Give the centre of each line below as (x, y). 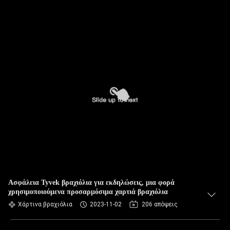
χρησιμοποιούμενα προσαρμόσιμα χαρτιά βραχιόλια (88, 192)
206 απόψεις (160, 204)
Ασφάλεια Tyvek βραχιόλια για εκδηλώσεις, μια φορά (91, 183)
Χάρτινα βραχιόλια (45, 204)
